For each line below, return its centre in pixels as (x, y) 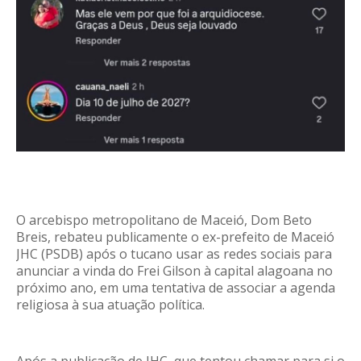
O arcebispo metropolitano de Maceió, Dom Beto (164, 220)
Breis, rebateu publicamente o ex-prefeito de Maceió (175, 237)
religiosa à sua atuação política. (110, 304)
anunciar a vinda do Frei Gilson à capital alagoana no (174, 270)
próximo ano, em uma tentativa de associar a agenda (176, 287)
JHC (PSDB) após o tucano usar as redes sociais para (174, 253)
